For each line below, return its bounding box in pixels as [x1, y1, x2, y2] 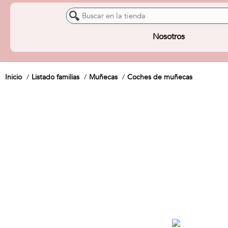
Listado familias [32, 72, 79, 82]
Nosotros [152, 31, 185, 42]
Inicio [5, 72, 22, 82]
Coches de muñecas [127, 72, 192, 82]
